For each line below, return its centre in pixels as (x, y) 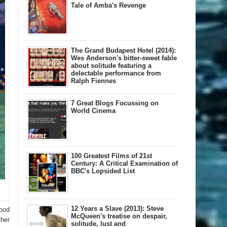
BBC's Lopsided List (103, 171)
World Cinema (93, 111)
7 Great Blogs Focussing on (115, 103)
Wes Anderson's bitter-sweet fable (124, 58)
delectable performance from (116, 73)
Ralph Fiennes (93, 81)
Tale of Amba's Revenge (108, 6)
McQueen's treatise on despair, (119, 216)
